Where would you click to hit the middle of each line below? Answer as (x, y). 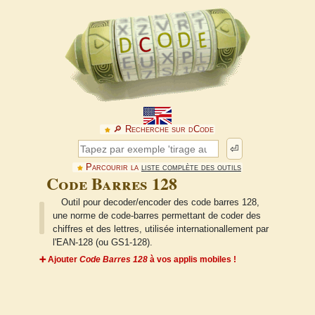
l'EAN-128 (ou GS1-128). (102, 243)
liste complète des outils (191, 167)
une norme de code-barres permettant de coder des (156, 216)
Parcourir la (113, 167)
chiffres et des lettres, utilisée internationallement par (160, 230)
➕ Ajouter (59, 260)
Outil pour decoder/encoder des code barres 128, (161, 203)
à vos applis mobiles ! (192, 260)
